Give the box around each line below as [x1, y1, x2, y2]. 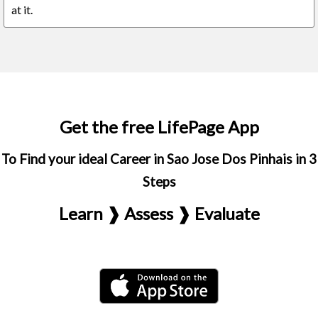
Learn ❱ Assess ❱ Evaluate [58, 203, 260, 224]
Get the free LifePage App [59, 116, 259, 137]
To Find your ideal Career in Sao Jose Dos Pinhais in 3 [1, 151, 317, 167]
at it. [11, 3, 33, 16]
